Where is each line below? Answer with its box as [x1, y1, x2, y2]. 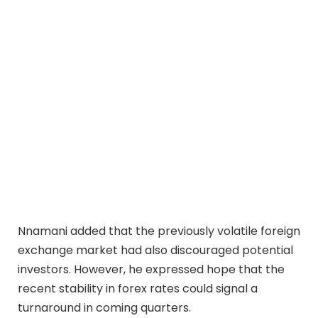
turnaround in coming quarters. [18, 299, 191, 316]
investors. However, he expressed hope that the [18, 261, 285, 278]
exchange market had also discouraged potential [18, 241, 293, 258]
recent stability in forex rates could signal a [18, 280, 258, 297]
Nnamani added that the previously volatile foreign [18, 222, 300, 239]
